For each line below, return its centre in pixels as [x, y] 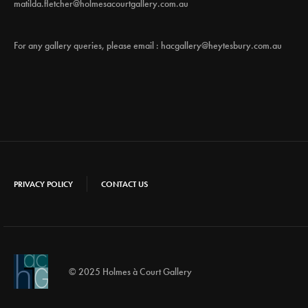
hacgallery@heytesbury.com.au [221, 45]
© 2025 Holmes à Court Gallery [130, 272]
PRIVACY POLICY [43, 184]
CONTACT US [124, 184]
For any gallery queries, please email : [87, 45]
